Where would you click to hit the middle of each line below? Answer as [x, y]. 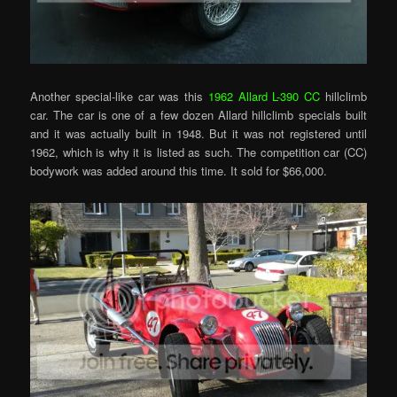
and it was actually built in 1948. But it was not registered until [198, 133]
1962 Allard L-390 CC [264, 96]
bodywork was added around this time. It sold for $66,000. [179, 170]
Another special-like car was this [119, 96]
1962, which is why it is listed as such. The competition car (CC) [198, 152]
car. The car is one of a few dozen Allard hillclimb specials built [198, 114]
